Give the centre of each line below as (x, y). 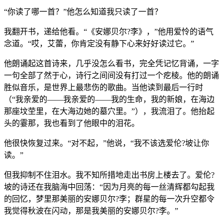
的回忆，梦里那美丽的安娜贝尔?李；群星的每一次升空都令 (109, 199)
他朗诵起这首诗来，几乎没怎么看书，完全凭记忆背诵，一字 (111, 63)
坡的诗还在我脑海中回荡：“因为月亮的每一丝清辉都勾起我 (109, 187)
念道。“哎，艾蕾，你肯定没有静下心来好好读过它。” (99, 43)
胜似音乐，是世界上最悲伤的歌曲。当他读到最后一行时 (104, 87)
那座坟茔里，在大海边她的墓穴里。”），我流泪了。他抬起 (109, 111)
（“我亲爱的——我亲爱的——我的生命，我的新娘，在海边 (109, 99)
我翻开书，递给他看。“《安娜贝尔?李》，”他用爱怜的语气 (109, 31)
